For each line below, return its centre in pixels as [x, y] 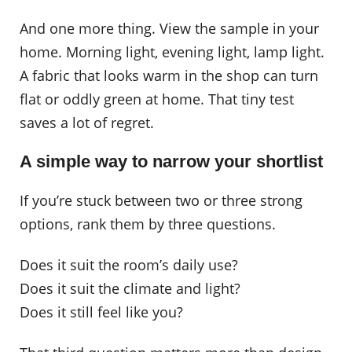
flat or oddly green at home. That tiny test [157, 99]
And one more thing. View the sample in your [169, 29]
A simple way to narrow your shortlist [171, 161]
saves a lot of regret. [87, 123]
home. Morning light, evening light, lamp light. [172, 52]
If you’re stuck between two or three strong [161, 201]
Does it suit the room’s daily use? [129, 264]
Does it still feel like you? [101, 312]
